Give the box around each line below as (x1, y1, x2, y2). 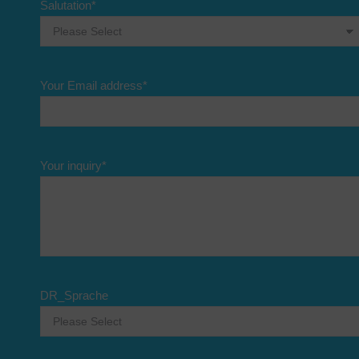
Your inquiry (40, 159, 102, 173)
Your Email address (40, 79, 143, 93)
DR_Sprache (40, 288, 108, 303)
